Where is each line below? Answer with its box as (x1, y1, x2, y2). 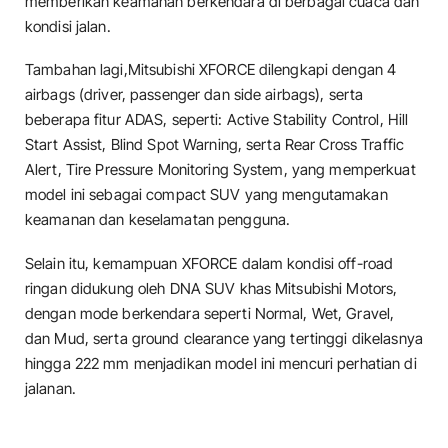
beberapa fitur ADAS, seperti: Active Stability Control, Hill (25, 110, 409, 130)
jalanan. (25, 378, 76, 398)
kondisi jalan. (25, 17, 111, 37)
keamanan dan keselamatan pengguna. (25, 210, 291, 230)
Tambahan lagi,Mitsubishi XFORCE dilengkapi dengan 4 (25, 60, 397, 80)
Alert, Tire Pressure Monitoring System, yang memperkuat (25, 160, 416, 180)
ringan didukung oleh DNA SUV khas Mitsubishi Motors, (25, 278, 398, 298)
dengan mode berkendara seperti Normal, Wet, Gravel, (25, 303, 395, 323)
